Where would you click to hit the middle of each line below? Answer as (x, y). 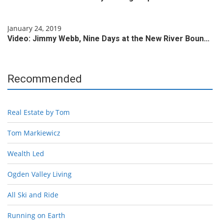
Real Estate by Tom (39, 112)
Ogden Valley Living (40, 174)
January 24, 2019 (34, 28)
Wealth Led (26, 154)
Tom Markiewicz (34, 133)
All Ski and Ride (33, 195)
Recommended (45, 79)
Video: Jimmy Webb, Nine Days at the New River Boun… (109, 39)
